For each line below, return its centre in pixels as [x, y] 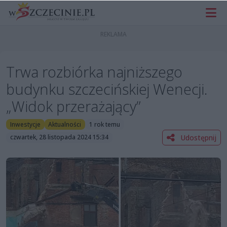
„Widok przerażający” [73, 106]
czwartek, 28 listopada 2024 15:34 [59, 137]
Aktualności [65, 124]
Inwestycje [25, 124]
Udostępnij [197, 137]
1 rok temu [104, 124]
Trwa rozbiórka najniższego [94, 72]
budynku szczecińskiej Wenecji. [107, 89]
